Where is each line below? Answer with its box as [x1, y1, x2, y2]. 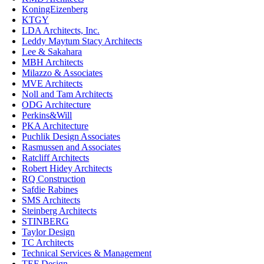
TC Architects [22, 237, 74, 247]
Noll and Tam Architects [22, 88, 113, 99]
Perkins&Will [22, 110, 72, 120]
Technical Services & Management [22, 247, 152, 258]
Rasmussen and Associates [22, 141, 121, 152]
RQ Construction [22, 173, 86, 184]
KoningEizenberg [22, 4, 88, 14]
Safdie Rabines [22, 184, 78, 194]
